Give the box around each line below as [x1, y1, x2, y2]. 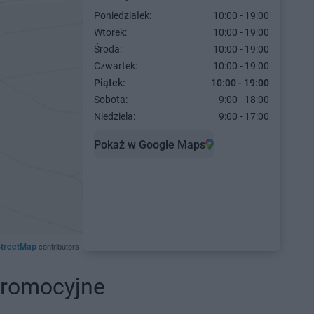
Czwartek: [93, 60, 137, 71]
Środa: [93, 43, 122, 55]
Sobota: [93, 94, 128, 105]
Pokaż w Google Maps [93, 137, 205, 151]
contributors [36, 240, 79, 252]
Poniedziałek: [93, 10, 151, 21]
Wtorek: [93, 27, 127, 38]
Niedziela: [93, 111, 135, 122]
